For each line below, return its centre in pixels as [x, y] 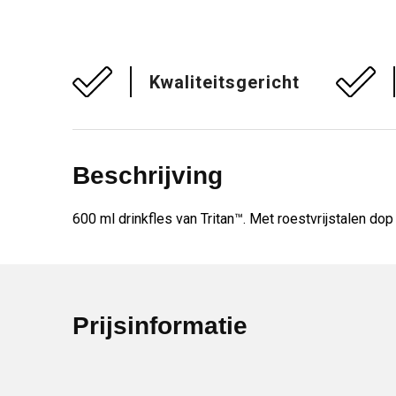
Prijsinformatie [160, 326]
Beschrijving [147, 175]
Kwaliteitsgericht [224, 82]
